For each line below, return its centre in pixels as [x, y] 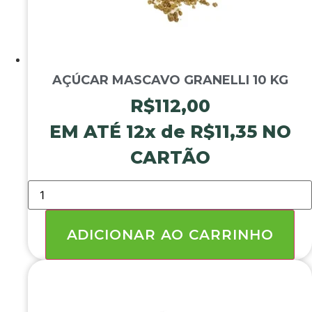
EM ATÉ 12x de [119, 131]
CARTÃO [170, 157]
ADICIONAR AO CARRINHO [170, 234]
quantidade [57, 241]
